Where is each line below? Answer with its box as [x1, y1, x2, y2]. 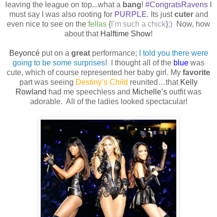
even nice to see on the [7, 20, 86, 29]
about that [64, 30, 100, 38]
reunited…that [128, 78, 180, 87]
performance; [90, 49, 139, 58]
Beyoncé [9, 49, 40, 58]
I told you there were [139, 49, 208, 58]
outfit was [167, 88, 201, 96]
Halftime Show [100, 30, 151, 38]
